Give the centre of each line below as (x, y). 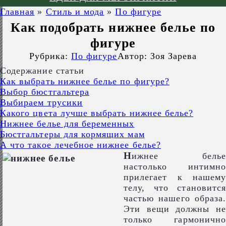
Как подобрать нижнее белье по (113, 27)
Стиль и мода (75, 12)
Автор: (132, 56)
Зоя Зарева (174, 56)
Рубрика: (48, 56)
